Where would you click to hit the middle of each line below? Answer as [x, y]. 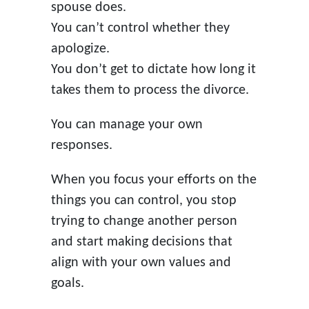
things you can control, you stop [143, 200]
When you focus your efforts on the [153, 180]
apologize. [80, 49]
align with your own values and [141, 262]
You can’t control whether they [140, 28]
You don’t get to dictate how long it [153, 69]
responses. [81, 145]
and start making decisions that [141, 242]
